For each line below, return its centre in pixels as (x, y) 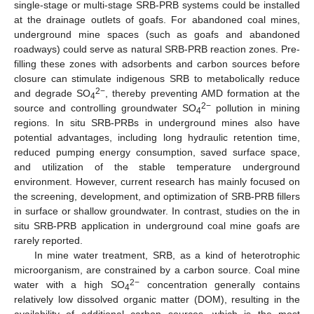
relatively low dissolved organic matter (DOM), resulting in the (157, 299)
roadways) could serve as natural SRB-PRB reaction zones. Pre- (157, 49)
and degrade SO (53, 93)
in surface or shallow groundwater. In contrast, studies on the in (157, 211)
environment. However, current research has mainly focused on (157, 181)
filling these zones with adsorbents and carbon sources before (157, 63)
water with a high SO (69, 284)
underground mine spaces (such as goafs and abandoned (157, 34)
